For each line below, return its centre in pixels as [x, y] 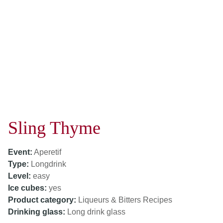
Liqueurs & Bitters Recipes [125, 200]
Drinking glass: [37, 212]
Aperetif [48, 152]
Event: [20, 152]
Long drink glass [96, 212]
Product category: [42, 200]
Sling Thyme [54, 128]
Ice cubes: [27, 188]
